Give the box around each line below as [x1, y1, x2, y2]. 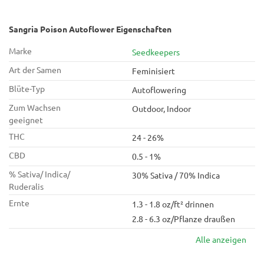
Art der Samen [9, 64, 61, 75]
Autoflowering [132, 84, 186, 95]
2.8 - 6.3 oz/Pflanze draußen [132, 213, 235, 224]
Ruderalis [9, 181, 44, 192]
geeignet [9, 114, 43, 125]
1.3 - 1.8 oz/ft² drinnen [132, 199, 214, 209]
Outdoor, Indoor [132, 103, 191, 114]
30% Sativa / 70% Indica [132, 170, 220, 180]
